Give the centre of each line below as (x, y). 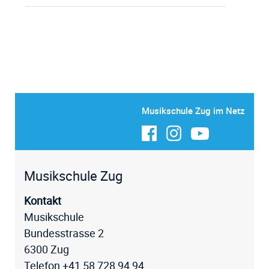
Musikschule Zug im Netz (193, 110)
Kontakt (43, 201)
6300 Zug (47, 249)
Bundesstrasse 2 (64, 233)
